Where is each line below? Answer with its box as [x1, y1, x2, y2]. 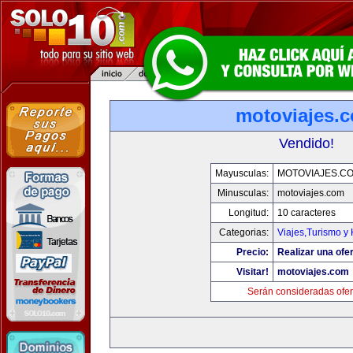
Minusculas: [217, 188, 269, 199]
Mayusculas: [215, 168, 269, 179]
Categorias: [219, 227, 269, 238]
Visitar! [236, 266, 269, 277]
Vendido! [279, 136, 334, 151]
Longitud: [229, 207, 269, 218]
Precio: [236, 247, 269, 258]
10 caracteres [277, 207, 336, 218]
